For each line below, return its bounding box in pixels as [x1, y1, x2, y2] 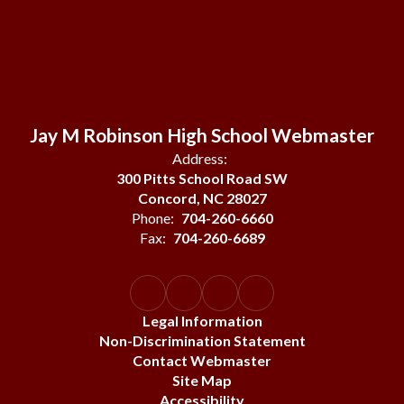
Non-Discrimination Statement [98, 332, 306, 349]
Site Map [172, 372, 232, 389]
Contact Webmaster [133, 352, 271, 369]
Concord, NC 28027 [137, 189, 267, 207]
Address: [172, 150, 227, 167]
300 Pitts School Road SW [116, 170, 288, 187]
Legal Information [142, 312, 262, 329]
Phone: [131, 209, 174, 226]
